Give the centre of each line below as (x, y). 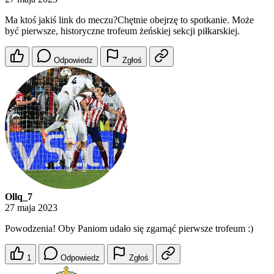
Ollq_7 (19, 197)
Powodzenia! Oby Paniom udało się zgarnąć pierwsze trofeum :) (129, 229)
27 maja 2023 (31, 208)
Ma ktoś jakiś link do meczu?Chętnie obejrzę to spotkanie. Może (129, 20)
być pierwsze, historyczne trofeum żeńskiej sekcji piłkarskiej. (122, 31)
